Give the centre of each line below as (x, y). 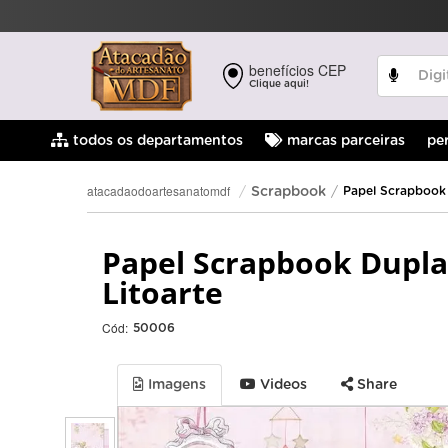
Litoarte (162, 292)
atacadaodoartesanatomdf (158, 190)
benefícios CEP (298, 69)
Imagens (175, 385)
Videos (281, 385)
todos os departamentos (156, 141)
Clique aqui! (279, 83)
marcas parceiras (344, 141)
